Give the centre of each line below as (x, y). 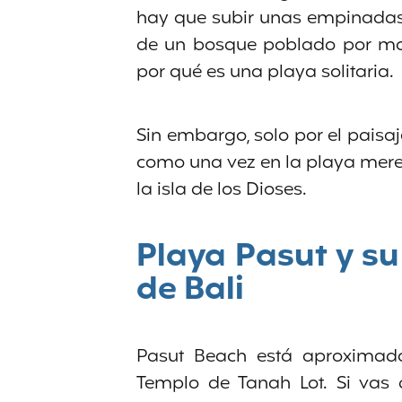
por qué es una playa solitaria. (265, 72)
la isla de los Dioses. (222, 190)
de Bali (190, 290)
